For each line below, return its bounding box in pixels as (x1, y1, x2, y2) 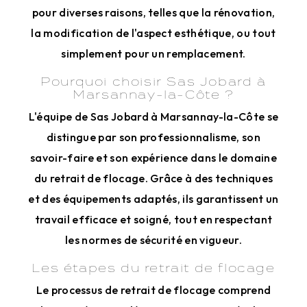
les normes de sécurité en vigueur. (65, 233, 242, 247)
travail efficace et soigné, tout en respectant (34, 212, 273, 226)
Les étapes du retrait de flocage (32, 260, 275, 275)
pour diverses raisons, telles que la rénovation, (32, 5, 275, 19)
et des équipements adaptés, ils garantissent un (28, 192, 279, 206)
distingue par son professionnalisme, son (47, 130, 260, 144)
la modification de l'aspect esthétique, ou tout (31, 26, 276, 40)
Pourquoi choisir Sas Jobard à (40, 74, 267, 88)
